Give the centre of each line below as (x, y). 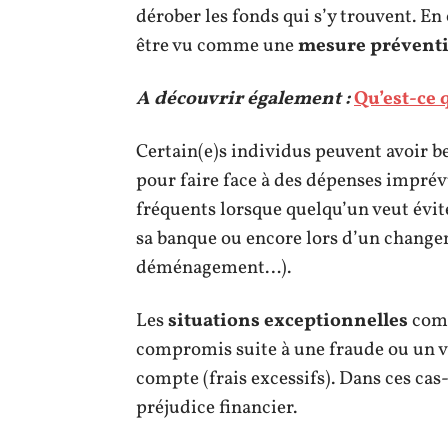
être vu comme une (217, 46)
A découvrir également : (243, 99)
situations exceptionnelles (288, 321)
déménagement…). (213, 268)
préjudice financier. (216, 408)
